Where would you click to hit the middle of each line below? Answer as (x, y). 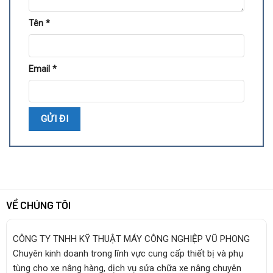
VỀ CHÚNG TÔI (38, 204)
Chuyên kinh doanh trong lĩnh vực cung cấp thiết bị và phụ (128, 253)
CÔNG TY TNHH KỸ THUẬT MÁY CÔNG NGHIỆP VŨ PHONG (131, 239)
